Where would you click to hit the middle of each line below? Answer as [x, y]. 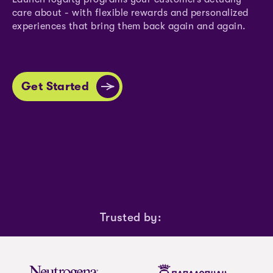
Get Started [55, 87]
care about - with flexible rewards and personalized [130, 13]
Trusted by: [130, 218]
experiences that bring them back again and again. [129, 26]
